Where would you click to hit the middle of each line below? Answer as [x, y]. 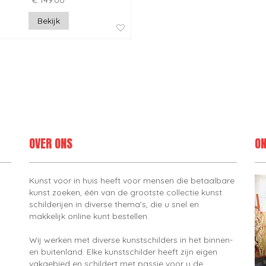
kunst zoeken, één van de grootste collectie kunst [126, 193]
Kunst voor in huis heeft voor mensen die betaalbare [132, 181]
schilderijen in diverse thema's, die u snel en [114, 205]
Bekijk [48, 21]
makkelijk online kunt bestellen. [89, 216]
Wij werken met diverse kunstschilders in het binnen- [131, 240]
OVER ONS [51, 144]
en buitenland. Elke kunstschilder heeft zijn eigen [123, 252]
